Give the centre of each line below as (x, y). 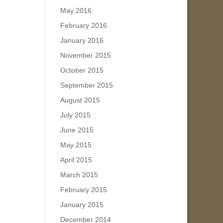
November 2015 (85, 55)
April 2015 (76, 160)
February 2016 (83, 25)
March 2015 (79, 174)
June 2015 (77, 130)
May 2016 (76, 10)
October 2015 (82, 70)
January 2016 (82, 40)
